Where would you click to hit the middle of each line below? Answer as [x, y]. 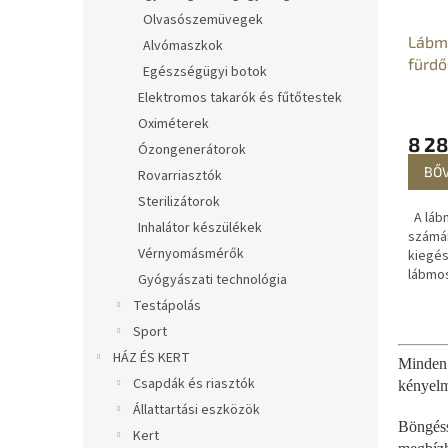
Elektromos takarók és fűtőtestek [240, 98]
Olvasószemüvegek [203, 20]
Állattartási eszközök [196, 410]
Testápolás [167, 306]
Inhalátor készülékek [200, 228]
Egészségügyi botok [205, 72]
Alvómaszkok [183, 46]
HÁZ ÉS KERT [151, 358]
